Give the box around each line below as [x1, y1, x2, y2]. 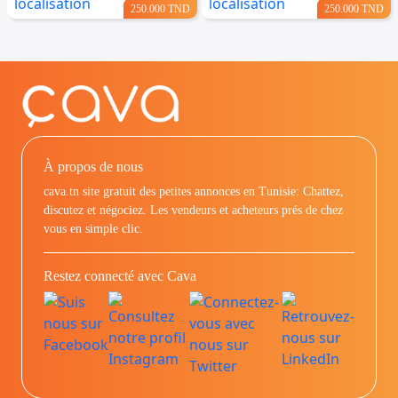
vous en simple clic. [44, 222, 143, 235]
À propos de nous [44, 159, 143, 174]
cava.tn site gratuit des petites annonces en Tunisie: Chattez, [44, 185, 344, 198]
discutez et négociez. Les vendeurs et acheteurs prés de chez [44, 203, 343, 217]
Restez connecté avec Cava [44, 268, 196, 283]
